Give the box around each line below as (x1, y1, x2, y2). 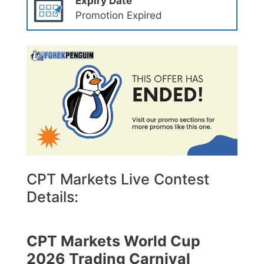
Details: (27, 187, 78, 206)
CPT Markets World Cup (27, 232, 200, 250)
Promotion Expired (75, 9, 162, 22)
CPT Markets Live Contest (27, 170, 209, 188)
